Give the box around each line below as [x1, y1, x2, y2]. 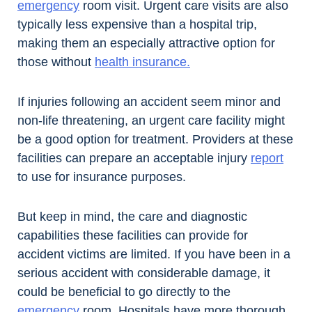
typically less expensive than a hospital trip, [17, 17, 257, 32]
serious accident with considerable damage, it [17, 266, 270, 281]
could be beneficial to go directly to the [17, 285, 231, 299]
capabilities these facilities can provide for [17, 228, 248, 243]
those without [17, 55, 95, 70]
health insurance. [95, 55, 190, 70]
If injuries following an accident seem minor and [17, 95, 281, 109]
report [251, 151, 283, 166]
